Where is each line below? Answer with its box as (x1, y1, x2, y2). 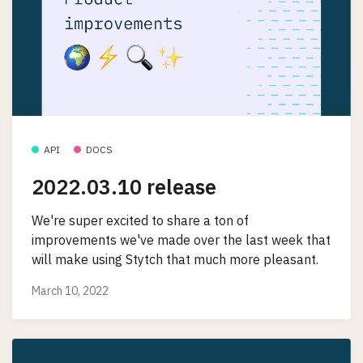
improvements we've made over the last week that (32, 231, 331, 248)
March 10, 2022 (32, 284, 109, 299)
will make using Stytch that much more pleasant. (32, 250, 318, 267)
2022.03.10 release (32, 173, 216, 200)
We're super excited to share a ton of (32, 211, 249, 228)
